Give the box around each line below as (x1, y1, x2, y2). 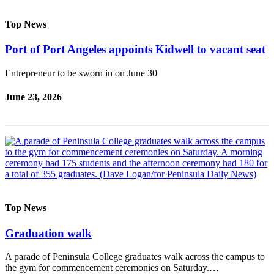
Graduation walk (5, 226, 92, 240)
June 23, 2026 (5, 91, 62, 102)
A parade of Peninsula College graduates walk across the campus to (5, 251, 265, 262)
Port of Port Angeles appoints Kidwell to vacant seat (5, 42, 265, 56)
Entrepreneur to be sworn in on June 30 (5, 67, 157, 78)
